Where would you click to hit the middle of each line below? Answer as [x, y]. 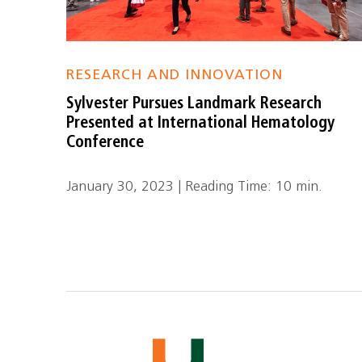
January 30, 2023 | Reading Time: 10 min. [195, 187]
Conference [105, 143]
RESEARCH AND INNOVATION [175, 76]
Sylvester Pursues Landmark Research [194, 104]
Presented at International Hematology [201, 124]
